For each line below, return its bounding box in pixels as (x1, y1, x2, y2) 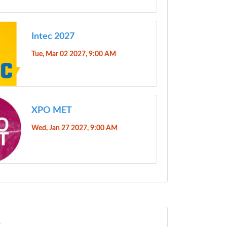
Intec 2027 (31, 31, 74, 41)
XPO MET (31, 106, 72, 116)
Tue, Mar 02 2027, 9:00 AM (31, 50, 116, 58)
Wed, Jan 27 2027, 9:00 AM (31, 124, 118, 132)
